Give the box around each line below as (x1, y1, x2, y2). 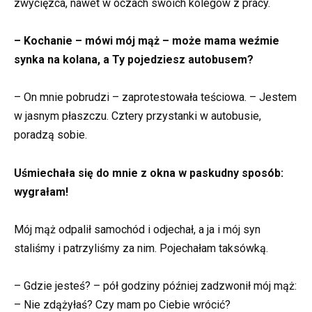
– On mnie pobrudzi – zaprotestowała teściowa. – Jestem (14, 91, 297, 104)
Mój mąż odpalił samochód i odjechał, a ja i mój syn (14, 222, 260, 236)
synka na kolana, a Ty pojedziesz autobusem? (14, 53, 253, 67)
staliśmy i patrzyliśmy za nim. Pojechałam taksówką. (14, 241, 268, 255)
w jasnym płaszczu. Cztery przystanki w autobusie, (14, 109, 261, 123)
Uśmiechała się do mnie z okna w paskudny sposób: (14, 166, 283, 180)
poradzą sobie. (14, 128, 87, 142)
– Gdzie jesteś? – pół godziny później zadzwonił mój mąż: (14, 279, 297, 293)
